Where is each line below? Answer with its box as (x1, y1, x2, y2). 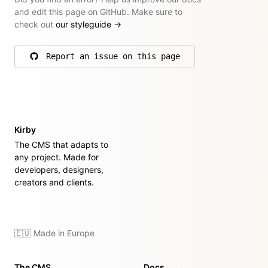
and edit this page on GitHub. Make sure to (14, 6, 182, 17)
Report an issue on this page (46, 51, 180, 61)
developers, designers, (14, 164, 103, 175)
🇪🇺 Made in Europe (14, 227, 95, 238)
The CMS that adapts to (14, 139, 108, 150)
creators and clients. (14, 176, 94, 187)
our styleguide (56, 19, 114, 29)
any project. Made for (14, 151, 99, 162)
